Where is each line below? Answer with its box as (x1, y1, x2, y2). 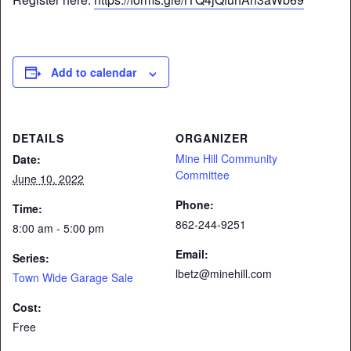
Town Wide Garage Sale (13, 270, 133, 286)
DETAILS (13, 130, 64, 147)
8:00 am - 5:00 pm (13, 220, 104, 237)
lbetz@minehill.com (175, 266, 272, 282)
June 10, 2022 (13, 171, 84, 187)
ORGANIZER (175, 130, 248, 147)
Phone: (175, 197, 214, 213)
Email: (175, 246, 208, 262)
